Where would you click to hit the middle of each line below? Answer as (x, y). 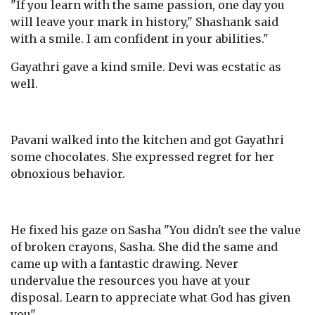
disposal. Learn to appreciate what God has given (150, 297)
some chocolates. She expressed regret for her (142, 157)
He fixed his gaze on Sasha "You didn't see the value (156, 230)
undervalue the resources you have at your (130, 281)
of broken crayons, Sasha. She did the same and (144, 247)
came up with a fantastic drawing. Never (124, 264)
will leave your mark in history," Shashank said (144, 22)
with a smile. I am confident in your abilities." (140, 39)
